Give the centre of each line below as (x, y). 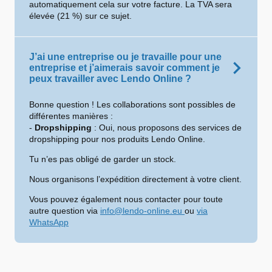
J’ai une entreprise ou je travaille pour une (125, 57)
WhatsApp (49, 222)
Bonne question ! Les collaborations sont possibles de (132, 104)
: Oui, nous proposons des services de (167, 127)
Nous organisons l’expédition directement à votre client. (135, 179)
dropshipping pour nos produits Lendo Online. (117, 139)
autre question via (65, 211)
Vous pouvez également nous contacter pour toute (126, 199)
